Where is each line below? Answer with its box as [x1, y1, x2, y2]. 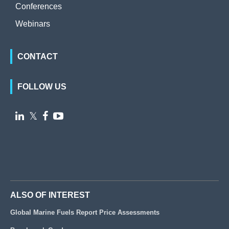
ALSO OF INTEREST [10, 191, 90, 199]
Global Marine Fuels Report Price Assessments [10, 209, 159, 216]
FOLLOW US [17, 82, 66, 91]
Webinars [15, 19, 50, 28]
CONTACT [17, 52, 58, 61]
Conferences [15, 2, 62, 11]
